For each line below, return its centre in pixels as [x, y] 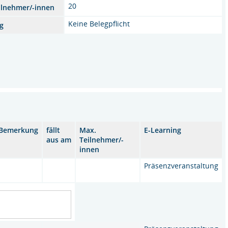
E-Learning [163, 130]
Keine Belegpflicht [99, 24]
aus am [59, 140]
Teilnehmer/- [102, 140]
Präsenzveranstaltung [181, 166]
